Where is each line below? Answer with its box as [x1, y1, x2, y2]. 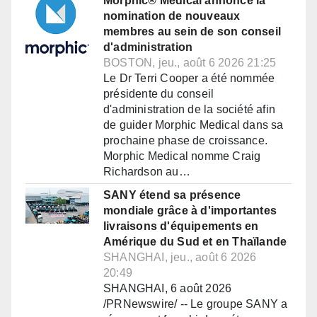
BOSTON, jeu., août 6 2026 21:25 [103, 57, 277, 69]
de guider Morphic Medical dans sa [103, 119, 284, 132]
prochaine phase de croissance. [103, 134, 267, 147]
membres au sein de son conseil [103, 25, 281, 38]
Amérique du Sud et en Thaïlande [103, 236, 287, 248]
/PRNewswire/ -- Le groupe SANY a [103, 298, 288, 311]
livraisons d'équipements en [103, 220, 259, 233]
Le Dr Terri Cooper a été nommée [103, 72, 275, 85]
